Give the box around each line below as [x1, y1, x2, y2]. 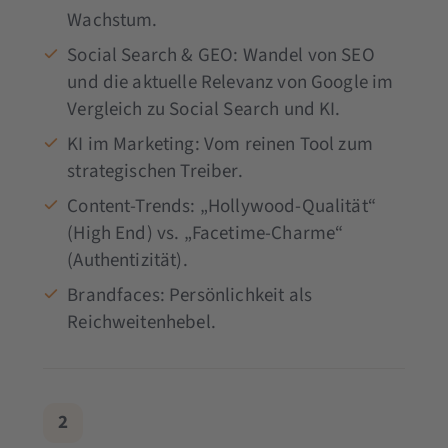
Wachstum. [67, 6, 158, 34]
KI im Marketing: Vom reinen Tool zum [67, 130, 373, 158]
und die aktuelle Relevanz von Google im [67, 68, 394, 96]
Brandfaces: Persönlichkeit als [67, 281, 313, 309]
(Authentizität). [67, 246, 188, 274]
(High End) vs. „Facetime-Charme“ [67, 219, 344, 247]
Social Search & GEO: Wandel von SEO [67, 41, 375, 69]
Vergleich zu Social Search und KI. [67, 95, 341, 123]
